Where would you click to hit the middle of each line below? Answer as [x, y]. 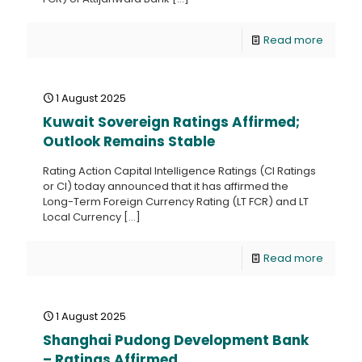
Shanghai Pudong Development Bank [176, 340]
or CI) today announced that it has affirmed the [166, 186]
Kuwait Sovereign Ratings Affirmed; [171, 122]
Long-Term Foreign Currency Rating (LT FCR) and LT [176, 202]
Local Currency [82, 217]
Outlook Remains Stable [129, 141]
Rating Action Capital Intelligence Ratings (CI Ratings [179, 171]
